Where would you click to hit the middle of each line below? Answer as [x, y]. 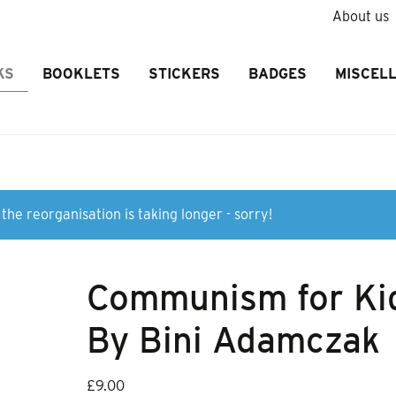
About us [360, 16]
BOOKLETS [81, 74]
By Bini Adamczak [234, 340]
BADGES [277, 74]
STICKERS [184, 74]
